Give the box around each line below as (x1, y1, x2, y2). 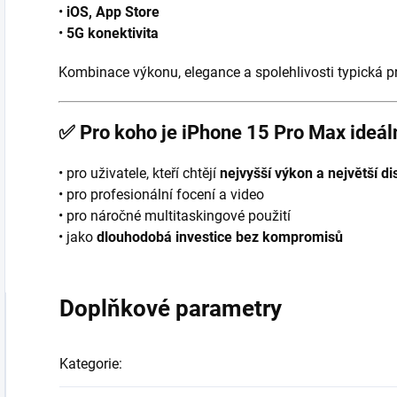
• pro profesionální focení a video (58, 185, 264, 203)
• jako (58, 228, 97, 245)
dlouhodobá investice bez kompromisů (97, 228, 343, 245)
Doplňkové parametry (59, 294, 282, 322)
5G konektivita (66, 24, 159, 42)
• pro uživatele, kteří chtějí (58, 164, 220, 182)
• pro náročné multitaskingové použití (58, 206, 291, 224)
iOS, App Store (66, 3, 160, 20)
